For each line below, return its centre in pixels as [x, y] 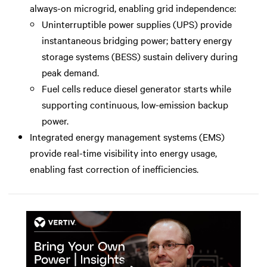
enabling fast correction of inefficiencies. [114, 168]
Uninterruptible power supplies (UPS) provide [137, 24]
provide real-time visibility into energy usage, [123, 152]
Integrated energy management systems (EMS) [127, 136]
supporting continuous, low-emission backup [135, 104]
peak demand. [70, 72]
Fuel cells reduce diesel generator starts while [136, 88]
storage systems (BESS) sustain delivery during [140, 56]
